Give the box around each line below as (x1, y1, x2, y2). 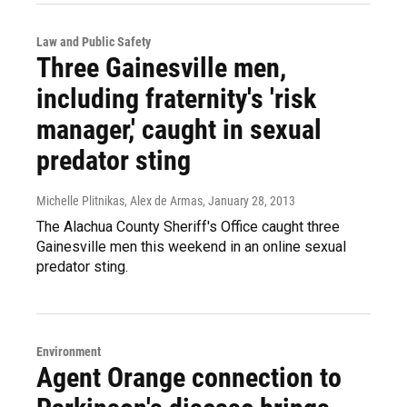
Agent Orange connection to (36, 362, 342, 393)
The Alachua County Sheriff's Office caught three (36, 218, 340, 235)
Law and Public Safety (36, 35, 151, 49)
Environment (36, 344, 101, 359)
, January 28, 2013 (203, 194, 295, 208)
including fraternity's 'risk (36, 83, 316, 114)
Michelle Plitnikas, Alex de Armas (36, 194, 203, 208)
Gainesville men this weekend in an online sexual (36, 238, 346, 255)
